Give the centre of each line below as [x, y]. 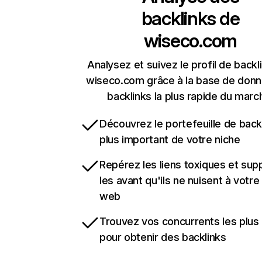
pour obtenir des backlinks [163, 237]
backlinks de [190, 19]
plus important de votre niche [170, 140]
